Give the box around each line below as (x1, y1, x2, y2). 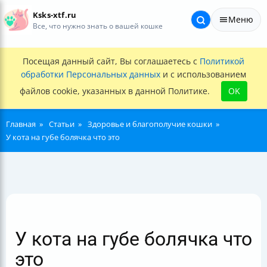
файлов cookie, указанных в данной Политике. (20, 85, 212, 97)
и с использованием (160, 69, 246, 80)
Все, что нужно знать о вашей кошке (33, 21, 163, 30)
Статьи (49, 119, 74, 129)
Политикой (200, 55, 244, 67)
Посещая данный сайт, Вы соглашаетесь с (23, 55, 200, 67)
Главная (6, 119, 36, 129)
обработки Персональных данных (21, 69, 160, 80)
